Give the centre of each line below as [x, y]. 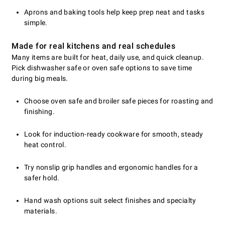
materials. [41, 211]
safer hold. [42, 178]
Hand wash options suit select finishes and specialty [110, 201]
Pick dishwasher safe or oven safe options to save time [102, 68]
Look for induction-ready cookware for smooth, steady [114, 134]
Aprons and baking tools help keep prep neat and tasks [115, 12]
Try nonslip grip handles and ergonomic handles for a [111, 167]
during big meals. [40, 79]
